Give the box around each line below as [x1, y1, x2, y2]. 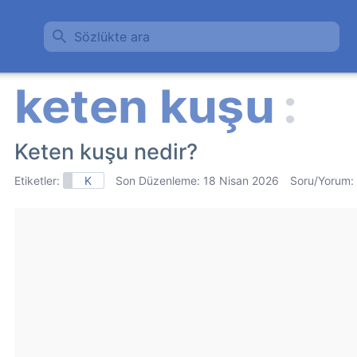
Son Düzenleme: [116, 174, 203, 187]
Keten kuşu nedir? [14, 139, 198, 165]
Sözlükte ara [74, 29, 150, 45]
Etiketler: [14, 174, 63, 187]
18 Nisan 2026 [203, 174, 279, 187]
